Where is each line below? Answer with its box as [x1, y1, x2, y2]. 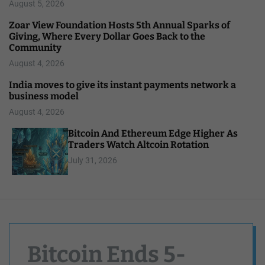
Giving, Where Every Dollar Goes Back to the [9, 30, 205, 42]
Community [9, 41, 62, 53]
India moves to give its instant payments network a [9, 79, 236, 91]
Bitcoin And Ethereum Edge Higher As [68, 127, 238, 139]
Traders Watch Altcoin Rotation [68, 138, 209, 150]
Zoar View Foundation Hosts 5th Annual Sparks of [9, 19, 230, 31]
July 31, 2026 [68, 155, 117, 165]
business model [9, 90, 79, 102]
